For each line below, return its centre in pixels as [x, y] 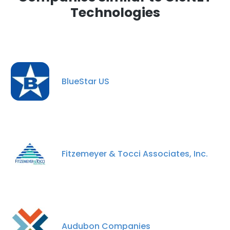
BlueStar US [85, 81]
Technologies [115, 13]
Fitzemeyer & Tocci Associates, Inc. [135, 154]
